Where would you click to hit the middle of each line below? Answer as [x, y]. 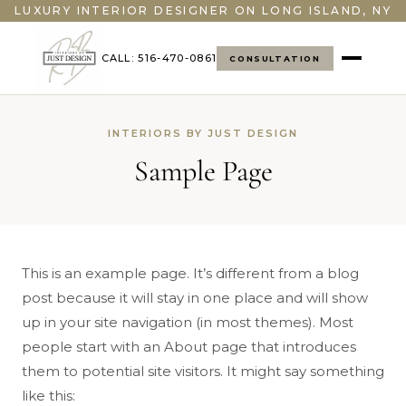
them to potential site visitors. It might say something [203, 371]
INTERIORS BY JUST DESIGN [203, 133]
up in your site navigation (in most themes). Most [188, 322]
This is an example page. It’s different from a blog [190, 273]
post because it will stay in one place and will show [195, 298]
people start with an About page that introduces [189, 347]
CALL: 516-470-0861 [159, 58]
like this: [48, 396]
